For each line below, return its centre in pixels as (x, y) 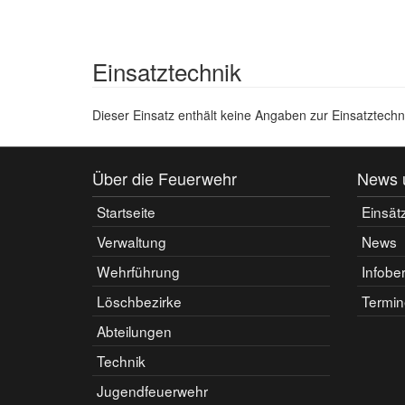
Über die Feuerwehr (165, 178)
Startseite (126, 212)
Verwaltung (132, 241)
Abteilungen (134, 331)
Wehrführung (138, 271)
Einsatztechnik (167, 71)
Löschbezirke (139, 301)
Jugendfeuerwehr (152, 391)
